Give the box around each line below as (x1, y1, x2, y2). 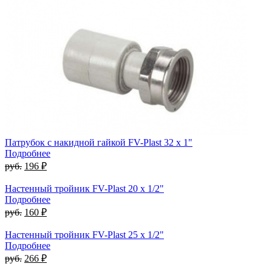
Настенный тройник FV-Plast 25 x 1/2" (5, 229, 164, 240)
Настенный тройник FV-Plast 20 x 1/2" (5, 183, 164, 194)
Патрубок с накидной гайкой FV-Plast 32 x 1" (5, 137, 192, 148)
